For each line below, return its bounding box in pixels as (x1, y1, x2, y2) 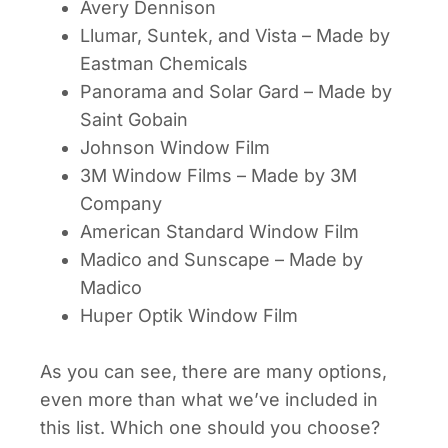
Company (80, 192, 162, 214)
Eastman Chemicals (80, 52, 248, 74)
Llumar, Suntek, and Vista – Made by (80, 24, 390, 46)
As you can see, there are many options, (40, 360, 387, 382)
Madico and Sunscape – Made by (80, 248, 363, 270)
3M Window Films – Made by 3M (80, 164, 357, 186)
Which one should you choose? (110, 416, 385, 438)
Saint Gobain (80, 108, 188, 130)
